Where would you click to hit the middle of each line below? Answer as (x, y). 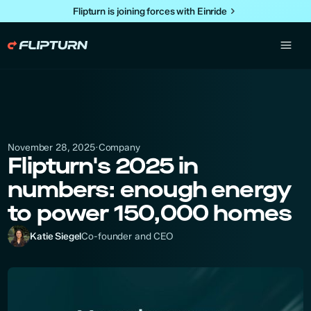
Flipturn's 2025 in (103, 166)
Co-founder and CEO (127, 236)
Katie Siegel (56, 236)
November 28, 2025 (51, 148)
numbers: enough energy (150, 190)
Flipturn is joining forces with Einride (150, 11)
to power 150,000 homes (150, 213)
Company (119, 147)
